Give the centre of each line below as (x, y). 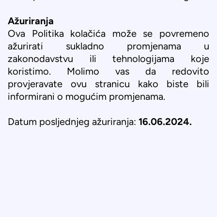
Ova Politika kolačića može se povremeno (108, 33)
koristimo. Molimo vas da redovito (108, 71)
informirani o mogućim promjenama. (86, 96)
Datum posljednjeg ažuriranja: (73, 122)
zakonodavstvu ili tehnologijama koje (108, 59)
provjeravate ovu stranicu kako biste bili (108, 84)
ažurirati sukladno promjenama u (108, 46)
